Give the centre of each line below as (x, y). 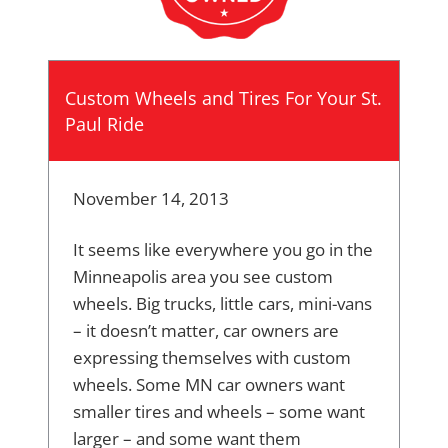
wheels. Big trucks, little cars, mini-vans (222, 304)
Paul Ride (104, 124)
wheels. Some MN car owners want (209, 385)
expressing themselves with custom (212, 358)
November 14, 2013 (151, 199)
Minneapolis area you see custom (203, 277)
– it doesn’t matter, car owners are (206, 331)
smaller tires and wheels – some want (219, 412)
